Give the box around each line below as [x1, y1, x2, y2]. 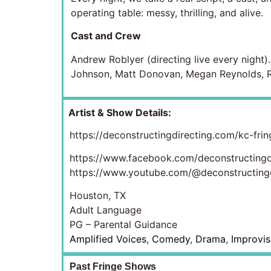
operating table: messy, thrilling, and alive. [71, 7, 263, 19]
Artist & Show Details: [68, 106, 171, 119]
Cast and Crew [71, 30, 141, 42]
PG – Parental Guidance [70, 218, 177, 231]
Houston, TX [70, 189, 126, 202]
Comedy [152, 233, 190, 246]
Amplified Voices [70, 233, 146, 246]
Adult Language [70, 204, 142, 217]
